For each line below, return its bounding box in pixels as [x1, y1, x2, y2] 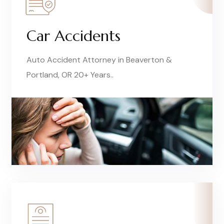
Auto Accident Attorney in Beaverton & [26, 54, 172, 65]
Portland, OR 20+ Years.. [26, 69, 113, 80]
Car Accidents [26, 26, 120, 45]
